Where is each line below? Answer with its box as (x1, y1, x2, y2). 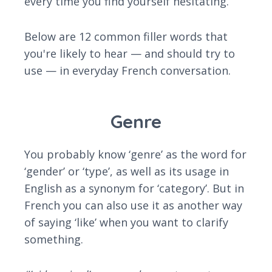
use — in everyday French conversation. (24, 63, 231, 78)
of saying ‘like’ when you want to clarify (24, 215, 228, 230)
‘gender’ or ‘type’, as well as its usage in (24, 164, 229, 179)
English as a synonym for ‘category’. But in (24, 181, 244, 196)
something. (24, 232, 83, 247)
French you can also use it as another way (24, 198, 242, 213)
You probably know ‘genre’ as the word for (24, 147, 246, 162)
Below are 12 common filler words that (24, 29, 228, 44)
